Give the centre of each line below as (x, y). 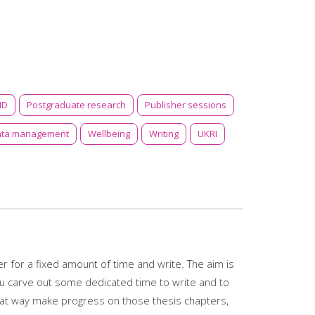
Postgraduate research (76, 104)
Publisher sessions (186, 104)
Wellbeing (109, 133)
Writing (164, 133)
